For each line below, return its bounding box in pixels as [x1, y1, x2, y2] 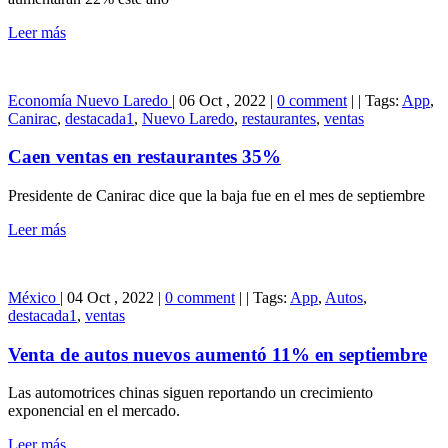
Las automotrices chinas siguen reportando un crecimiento [8, 384, 373, 402]
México [8, 288, 60, 306]
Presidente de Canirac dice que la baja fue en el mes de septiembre [8, 186, 425, 204]
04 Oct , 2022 [67, 288, 154, 306]
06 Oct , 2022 [179, 91, 266, 109]
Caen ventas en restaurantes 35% [8, 146, 281, 168]
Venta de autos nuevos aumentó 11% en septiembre [8, 343, 427, 365]
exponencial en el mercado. [8, 402, 180, 420]
